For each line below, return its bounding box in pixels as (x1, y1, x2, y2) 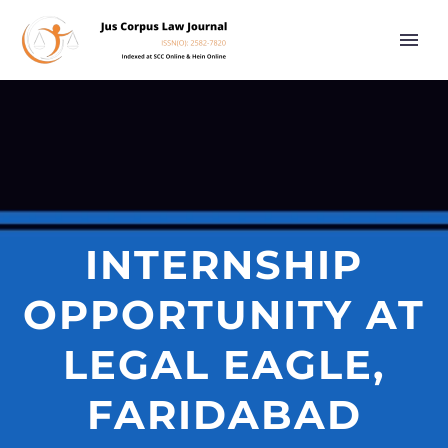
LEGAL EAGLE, (63, 340, 385, 389)
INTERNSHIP (85, 240, 363, 289)
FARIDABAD (86, 390, 362, 439)
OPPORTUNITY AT (23, 290, 425, 339)
